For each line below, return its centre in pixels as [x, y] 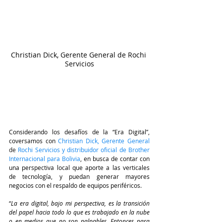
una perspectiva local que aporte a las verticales [79, 168]
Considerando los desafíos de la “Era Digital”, [79, 132]
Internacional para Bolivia [45, 159]
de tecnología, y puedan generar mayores [79, 177]
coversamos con [34, 141]
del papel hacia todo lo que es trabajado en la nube [79, 212]
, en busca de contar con [115, 159]
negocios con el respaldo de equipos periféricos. [75, 186]
